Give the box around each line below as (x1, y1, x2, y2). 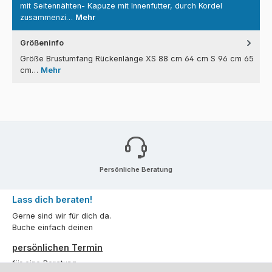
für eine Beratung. (12, 258, 78, 268)
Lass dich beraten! (12, 194, 92, 205)
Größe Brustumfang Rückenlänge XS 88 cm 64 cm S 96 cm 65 (20, 54, 254, 64)
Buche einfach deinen (12, 222, 93, 232)
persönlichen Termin (12, 242, 103, 253)
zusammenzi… (20, 12, 75, 22)
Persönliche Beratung (100, 165, 172, 174)
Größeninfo (20, 38, 64, 47)
